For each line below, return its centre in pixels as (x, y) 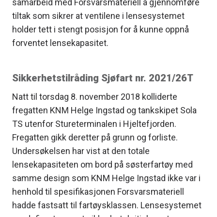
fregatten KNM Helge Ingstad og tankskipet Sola (104, 110)
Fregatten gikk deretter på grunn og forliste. (95, 137)
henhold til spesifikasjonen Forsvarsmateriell (98, 191)
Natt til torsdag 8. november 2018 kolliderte (95, 96)
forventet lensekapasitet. (60, 43)
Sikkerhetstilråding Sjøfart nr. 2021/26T (103, 78)
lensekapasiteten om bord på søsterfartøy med (102, 164)
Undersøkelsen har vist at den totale (81, 151)
